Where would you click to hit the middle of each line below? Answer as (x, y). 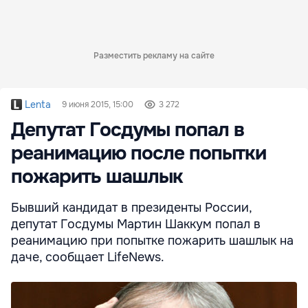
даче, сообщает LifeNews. (88, 257)
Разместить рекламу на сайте (154, 56)
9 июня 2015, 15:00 (98, 105)
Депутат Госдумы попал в (128, 130)
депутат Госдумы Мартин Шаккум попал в (136, 224)
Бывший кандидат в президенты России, (131, 208)
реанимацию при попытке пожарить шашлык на (152, 241)
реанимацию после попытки (139, 154)
